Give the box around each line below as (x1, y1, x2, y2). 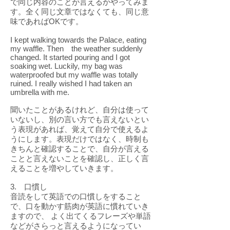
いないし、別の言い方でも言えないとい (10, 115, 149, 124)
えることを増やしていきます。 (10, 164, 118, 172)
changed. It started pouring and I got (10, 53, 130, 62)
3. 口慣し (10, 182, 47, 191)
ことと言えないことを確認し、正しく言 (10, 154, 149, 163)
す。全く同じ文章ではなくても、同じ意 (10, 7, 149, 16)
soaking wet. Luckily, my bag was (10, 62, 123, 70)
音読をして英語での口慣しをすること (10, 192, 141, 201)
